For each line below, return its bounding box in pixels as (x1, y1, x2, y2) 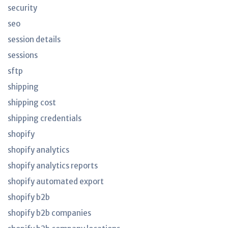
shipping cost (8, 98, 56, 107)
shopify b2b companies (8, 208, 91, 218)
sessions (8, 50, 38, 60)
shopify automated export (8, 177, 104, 186)
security (8, 3, 37, 13)
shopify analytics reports (8, 161, 98, 170)
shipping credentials (8, 113, 81, 123)
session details (8, 35, 61, 44)
